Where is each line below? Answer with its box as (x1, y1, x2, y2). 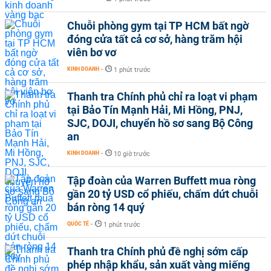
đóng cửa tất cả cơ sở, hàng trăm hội (67, 33, 243, 46)
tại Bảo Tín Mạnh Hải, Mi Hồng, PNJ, (67, 103, 243, 117)
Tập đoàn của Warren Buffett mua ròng (67, 174, 256, 188)
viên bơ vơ (67, 46, 116, 59)
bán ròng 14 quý (67, 201, 145, 214)
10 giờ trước (114, 150, 150, 158)
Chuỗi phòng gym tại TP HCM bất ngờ (67, 19, 249, 33)
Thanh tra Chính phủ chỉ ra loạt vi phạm (67, 90, 258, 103)
